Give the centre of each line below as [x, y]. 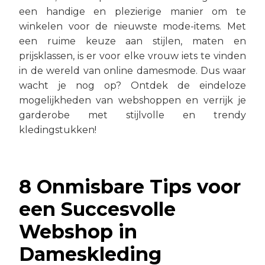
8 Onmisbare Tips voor [130, 186]
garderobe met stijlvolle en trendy [132, 115]
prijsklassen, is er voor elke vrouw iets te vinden [132, 56]
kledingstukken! [58, 130]
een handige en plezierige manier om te [132, 11]
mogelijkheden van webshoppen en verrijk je [132, 100]
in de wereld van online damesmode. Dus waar [132, 70]
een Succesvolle [97, 209]
